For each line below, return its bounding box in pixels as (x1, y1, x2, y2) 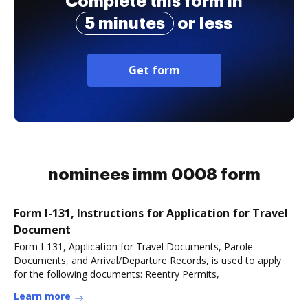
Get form (128, 63, 180, 78)
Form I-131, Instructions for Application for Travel (14, 206, 288, 221)
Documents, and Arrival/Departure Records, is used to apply (14, 254, 281, 267)
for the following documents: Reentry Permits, (14, 267, 219, 280)
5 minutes (85, 15, 165, 32)
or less (174, 15, 232, 32)
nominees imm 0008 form (47, 166, 261, 183)
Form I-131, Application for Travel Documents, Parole (14, 240, 253, 253)
